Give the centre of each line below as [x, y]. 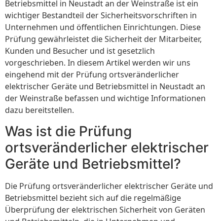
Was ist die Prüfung [68, 131]
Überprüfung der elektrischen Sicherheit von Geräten [105, 209]
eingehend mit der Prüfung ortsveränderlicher [92, 75]
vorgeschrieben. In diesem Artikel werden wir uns [98, 63]
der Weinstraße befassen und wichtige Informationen [105, 98]
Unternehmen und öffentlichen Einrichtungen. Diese [103, 27]
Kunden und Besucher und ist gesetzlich [80, 51]
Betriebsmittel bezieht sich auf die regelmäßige [93, 198]
